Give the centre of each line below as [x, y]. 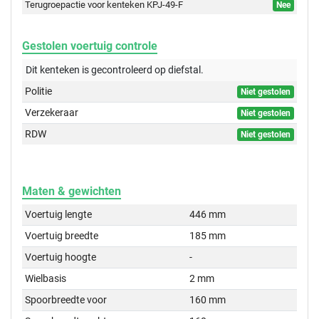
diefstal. [185, 69]
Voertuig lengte [59, 214]
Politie [39, 91]
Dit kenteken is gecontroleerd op [96, 69]
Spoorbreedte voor [66, 299]
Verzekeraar [52, 112]
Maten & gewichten [72, 191]
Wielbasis [46, 278]
